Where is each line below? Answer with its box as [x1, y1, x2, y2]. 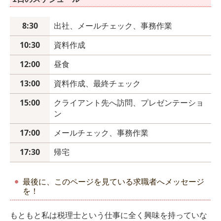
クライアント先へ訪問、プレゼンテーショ [54, 97, 204, 108]
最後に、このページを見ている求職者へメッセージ [23, 177, 204, 186]
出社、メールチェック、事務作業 [54, 20, 172, 31]
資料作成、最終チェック [54, 77, 141, 89]
